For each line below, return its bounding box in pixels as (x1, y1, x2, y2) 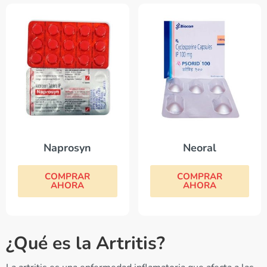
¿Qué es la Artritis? (6, 231, 165, 256)
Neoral (182, 141, 216, 156)
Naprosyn (44, 141, 92, 156)
